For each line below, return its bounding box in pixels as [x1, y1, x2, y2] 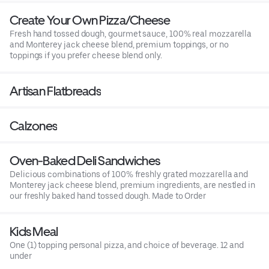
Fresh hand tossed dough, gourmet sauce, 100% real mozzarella [10, 29, 252, 39]
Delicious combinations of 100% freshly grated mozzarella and [10, 169, 249, 180]
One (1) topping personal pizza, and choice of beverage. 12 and [10, 240, 244, 250]
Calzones [10, 118, 58, 134]
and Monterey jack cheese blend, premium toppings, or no [10, 40, 229, 50]
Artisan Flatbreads [10, 83, 101, 99]
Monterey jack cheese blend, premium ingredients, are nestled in [10, 180, 255, 190]
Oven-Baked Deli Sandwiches [10, 153, 160, 169]
